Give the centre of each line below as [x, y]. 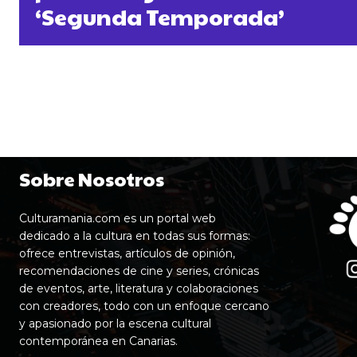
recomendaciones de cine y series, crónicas [139, 271]
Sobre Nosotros [92, 179]
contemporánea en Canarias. [98, 341]
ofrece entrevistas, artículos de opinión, [127, 254]
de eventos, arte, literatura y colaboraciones [139, 289]
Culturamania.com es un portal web [118, 219]
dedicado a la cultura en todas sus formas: [135, 236]
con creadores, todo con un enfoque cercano [144, 306]
